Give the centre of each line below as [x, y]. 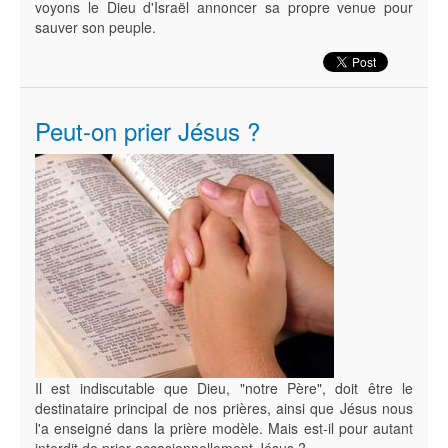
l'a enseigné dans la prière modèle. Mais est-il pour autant [224, 428]
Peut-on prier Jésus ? [147, 130]
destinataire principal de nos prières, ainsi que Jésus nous [224, 408]
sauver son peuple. [95, 27]
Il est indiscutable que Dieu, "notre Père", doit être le [224, 388]
